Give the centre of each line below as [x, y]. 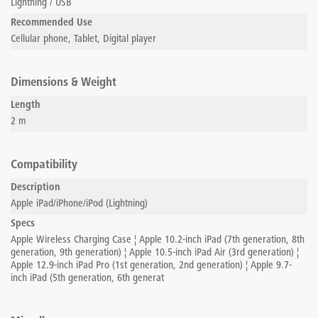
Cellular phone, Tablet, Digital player [83, 39]
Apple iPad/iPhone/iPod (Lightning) [79, 204]
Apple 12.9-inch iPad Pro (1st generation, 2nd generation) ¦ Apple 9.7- [151, 266]
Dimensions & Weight [64, 83]
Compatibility [44, 165]
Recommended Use [51, 23]
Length [26, 105]
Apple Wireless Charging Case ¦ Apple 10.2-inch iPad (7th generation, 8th [158, 240]
